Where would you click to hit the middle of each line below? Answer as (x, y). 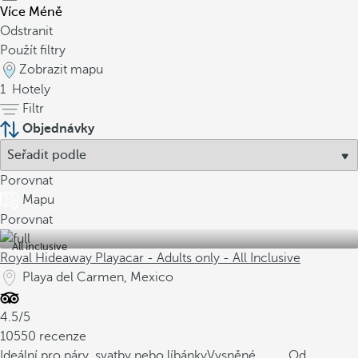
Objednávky (58, 129)
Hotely (30, 89)
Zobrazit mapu (61, 70)
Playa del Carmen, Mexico (98, 277)
